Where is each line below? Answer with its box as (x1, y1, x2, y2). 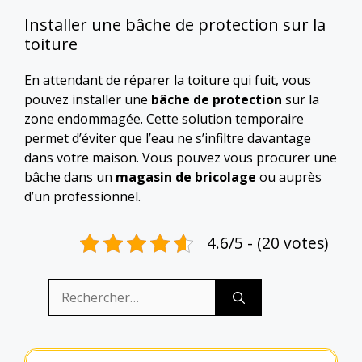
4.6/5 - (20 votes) (207, 232, 328, 254)
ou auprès (256, 168, 322, 186)
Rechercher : (48, 279, 122, 297)
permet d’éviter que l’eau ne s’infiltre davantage (24, 129, 311, 147)
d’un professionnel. (24, 187, 141, 205)
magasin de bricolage (116, 168, 256, 186)
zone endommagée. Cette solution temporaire (24, 110, 304, 128)
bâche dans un (24, 168, 116, 186)
